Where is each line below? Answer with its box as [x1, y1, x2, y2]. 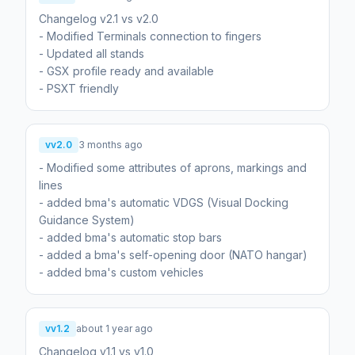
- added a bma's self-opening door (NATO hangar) [39, 248, 307, 262]
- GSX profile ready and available [39, 64, 214, 78]
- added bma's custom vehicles [39, 265, 204, 280]
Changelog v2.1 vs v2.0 [39, 12, 158, 26]
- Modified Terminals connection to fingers [39, 29, 261, 44]
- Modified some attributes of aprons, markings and [39, 161, 307, 175]
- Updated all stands [39, 47, 144, 61]
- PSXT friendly [39, 82, 119, 96]
